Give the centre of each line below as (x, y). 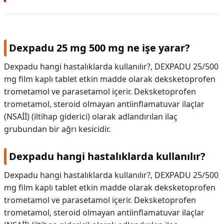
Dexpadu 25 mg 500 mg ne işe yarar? (99, 48)
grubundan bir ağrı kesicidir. (57, 129)
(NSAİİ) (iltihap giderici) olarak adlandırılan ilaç (91, 116)
